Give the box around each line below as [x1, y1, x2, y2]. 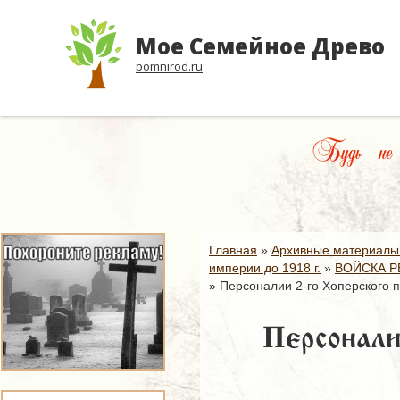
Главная [209, 243, 257, 257]
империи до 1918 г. [209, 261, 321, 275]
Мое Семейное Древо [136, 31, 385, 61]
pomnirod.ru [136, 58, 203, 74]
